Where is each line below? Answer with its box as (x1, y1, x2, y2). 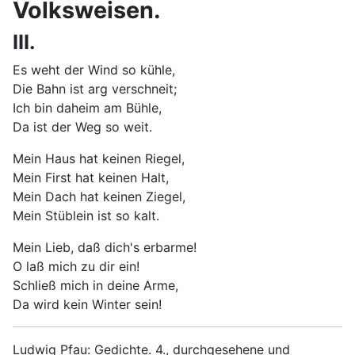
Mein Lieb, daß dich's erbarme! (13, 239, 197, 255)
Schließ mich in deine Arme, (13, 277, 178, 293)
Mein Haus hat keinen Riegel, (13, 151, 185, 166)
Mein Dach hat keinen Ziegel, (13, 189, 185, 204)
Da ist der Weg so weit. (13, 119, 152, 135)
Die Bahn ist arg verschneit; (13, 81, 177, 97)
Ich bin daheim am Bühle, (13, 100, 162, 116)
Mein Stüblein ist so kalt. (13, 208, 159, 223)
